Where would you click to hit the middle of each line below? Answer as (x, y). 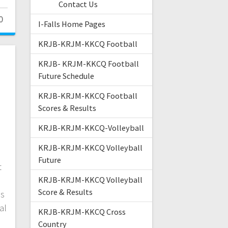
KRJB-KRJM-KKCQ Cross (82, 212)
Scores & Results (67, 108)
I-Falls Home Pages (72, 24)
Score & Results (65, 192)
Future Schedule (66, 76)
